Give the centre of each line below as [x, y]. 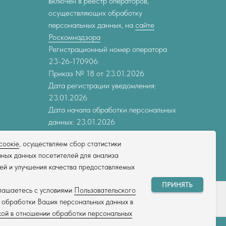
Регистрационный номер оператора [108, 49]
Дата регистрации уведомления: [102, 86]
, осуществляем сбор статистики [70, 144]
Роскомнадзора [74, 37]
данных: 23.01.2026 [82, 122]
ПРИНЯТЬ [177, 184]
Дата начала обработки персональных [112, 110]
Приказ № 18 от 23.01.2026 [96, 74]
